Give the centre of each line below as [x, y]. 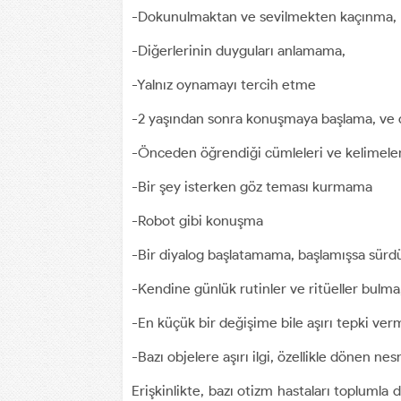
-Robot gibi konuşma [197, 220]
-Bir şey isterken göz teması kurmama [252, 186]
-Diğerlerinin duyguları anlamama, [239, 50]
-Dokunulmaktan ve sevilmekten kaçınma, [264, 16]
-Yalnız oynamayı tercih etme [224, 84]
